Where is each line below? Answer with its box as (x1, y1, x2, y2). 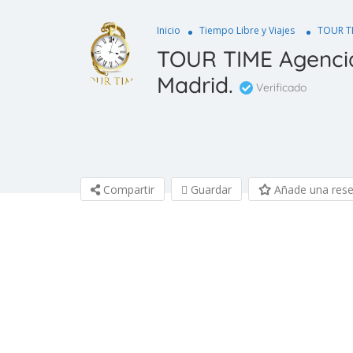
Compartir (100, 182, 154, 198)
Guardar (188, 182, 232, 198)
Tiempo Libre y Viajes (199, 24, 295, 38)
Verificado (253, 80, 307, 95)
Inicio (157, 24, 180, 38)
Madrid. (157, 71, 233, 99)
